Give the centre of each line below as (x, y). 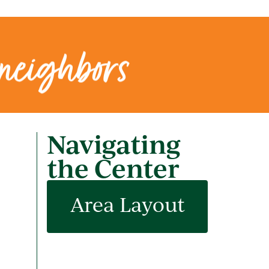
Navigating (114, 144)
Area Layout (127, 204)
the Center (113, 168)
